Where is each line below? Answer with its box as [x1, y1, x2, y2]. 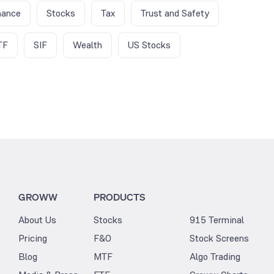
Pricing [18, 231, 47, 245]
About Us [18, 213, 56, 226]
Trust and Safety [141, 6, 209, 20]
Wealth [73, 38, 102, 51]
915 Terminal [190, 213, 244, 226]
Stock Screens [190, 231, 249, 245]
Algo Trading [190, 250, 240, 263]
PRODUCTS [94, 190, 145, 204]
